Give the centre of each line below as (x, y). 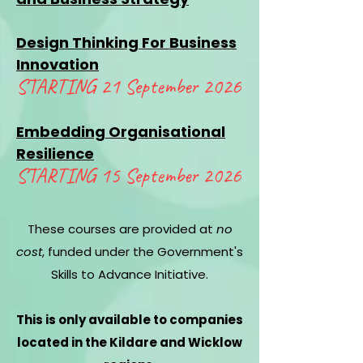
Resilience (55, 154)
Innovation (58, 64)
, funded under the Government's (143, 252)
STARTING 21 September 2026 (129, 86)
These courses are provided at (122, 229)
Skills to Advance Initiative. (130, 274)
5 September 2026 (176, 175)
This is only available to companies (130, 320)
